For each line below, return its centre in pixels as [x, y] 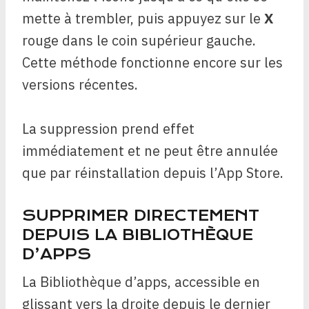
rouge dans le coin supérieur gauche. [139, 40]
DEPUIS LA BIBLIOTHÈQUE [138, 235]
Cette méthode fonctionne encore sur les [152, 62]
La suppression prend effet [108, 129]
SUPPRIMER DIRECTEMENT [141, 216]
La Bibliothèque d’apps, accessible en [141, 282]
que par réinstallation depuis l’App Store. [153, 173]
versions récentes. [80, 84]
